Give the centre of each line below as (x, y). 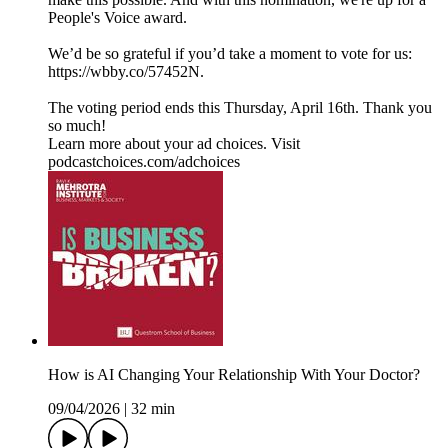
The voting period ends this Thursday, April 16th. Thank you (240, 107)
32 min (153, 408)
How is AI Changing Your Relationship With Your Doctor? (234, 374)
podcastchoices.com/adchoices (144, 161)
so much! (79, 125)
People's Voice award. (117, 17)
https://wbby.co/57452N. (126, 71)
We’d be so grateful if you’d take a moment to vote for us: (230, 53)
